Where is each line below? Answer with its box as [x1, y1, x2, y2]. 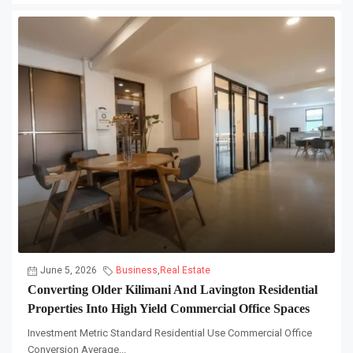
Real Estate [160, 265, 210, 277]
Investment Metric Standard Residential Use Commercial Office [28, 327, 312, 340]
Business [116, 265, 158, 277]
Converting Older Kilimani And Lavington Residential [28, 283, 318, 297]
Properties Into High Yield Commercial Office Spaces [28, 302, 310, 316]
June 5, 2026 [40, 265, 97, 277]
